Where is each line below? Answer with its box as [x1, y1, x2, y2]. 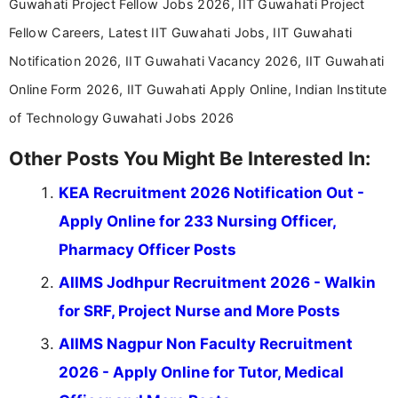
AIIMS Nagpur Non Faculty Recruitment [59, 335, 353, 354]
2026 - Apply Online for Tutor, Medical [59, 363, 344, 382]
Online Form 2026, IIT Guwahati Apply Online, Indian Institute [9, 82, 387, 98]
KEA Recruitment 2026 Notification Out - [59, 184, 364, 203]
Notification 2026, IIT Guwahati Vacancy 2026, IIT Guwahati [9, 53, 385, 69]
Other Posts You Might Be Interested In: [9, 147, 370, 171]
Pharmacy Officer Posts [59, 241, 236, 259]
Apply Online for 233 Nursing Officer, [59, 212, 336, 231]
